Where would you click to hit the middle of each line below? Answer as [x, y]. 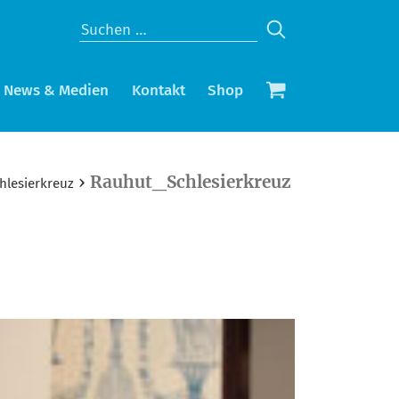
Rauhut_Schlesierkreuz [191, 182]
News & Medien [57, 91]
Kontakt [158, 91]
